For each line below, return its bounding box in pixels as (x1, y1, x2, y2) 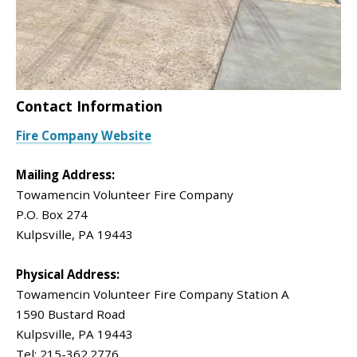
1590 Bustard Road (16, 305, 125, 322)
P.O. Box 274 (16, 206, 88, 223)
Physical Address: (16, 265, 120, 282)
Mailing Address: (16, 167, 115, 183)
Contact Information (16, 96, 163, 116)
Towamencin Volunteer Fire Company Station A (16, 285, 289, 302)
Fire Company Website (16, 127, 151, 144)
